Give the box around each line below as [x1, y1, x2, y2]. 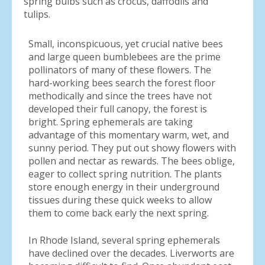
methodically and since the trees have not [28, 89, 212, 102]
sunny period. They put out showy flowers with [28, 141, 236, 154]
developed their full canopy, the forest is [28, 102, 207, 115]
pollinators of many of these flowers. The [28, 63, 211, 76]
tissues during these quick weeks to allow [28, 193, 212, 206]
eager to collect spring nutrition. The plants [28, 167, 222, 180]
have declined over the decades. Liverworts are [28, 247, 234, 260]
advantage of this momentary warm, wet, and [28, 128, 229, 141]
